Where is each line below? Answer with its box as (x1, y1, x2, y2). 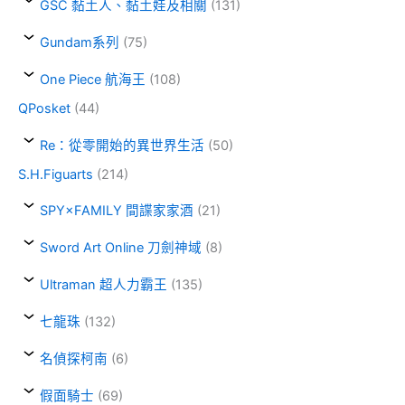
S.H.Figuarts (18, 165, 93, 183)
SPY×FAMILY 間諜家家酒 (40, 202, 193, 220)
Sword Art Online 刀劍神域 (40, 240, 202, 257)
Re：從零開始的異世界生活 (40, 137, 204, 154)
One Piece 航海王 (40, 71, 146, 88)
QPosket (18, 99, 71, 117)
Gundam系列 (40, 33, 119, 51)
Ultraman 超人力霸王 (40, 277, 167, 294)
